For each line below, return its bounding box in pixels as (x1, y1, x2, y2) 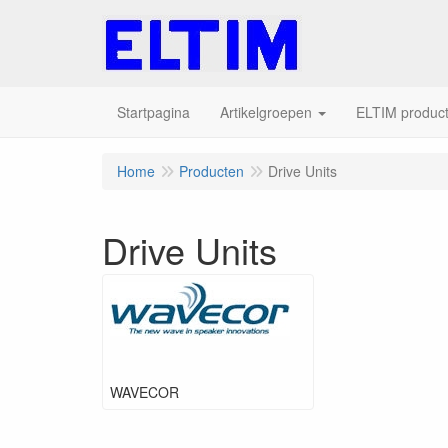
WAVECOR (110, 382, 179, 402)
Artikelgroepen (220, 102, 312, 122)
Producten (179, 161, 244, 181)
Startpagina (117, 102, 190, 122)
